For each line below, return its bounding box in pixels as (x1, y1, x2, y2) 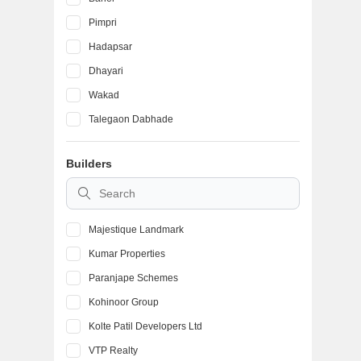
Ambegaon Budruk (89, 138, 171, 149)
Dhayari (89, 65, 123, 77)
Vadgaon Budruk (89, 186, 162, 197)
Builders (66, 157, 112, 170)
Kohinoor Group (89, 297, 159, 308)
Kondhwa (89, 162, 131, 173)
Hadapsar (89, 41, 132, 52)
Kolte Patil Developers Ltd (89, 321, 202, 332)
